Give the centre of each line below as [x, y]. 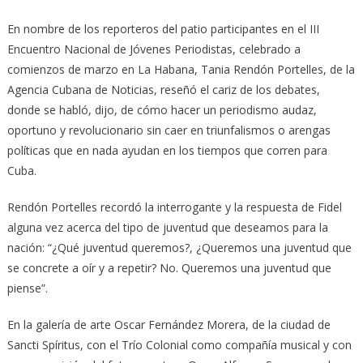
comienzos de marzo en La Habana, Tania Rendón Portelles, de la [181, 70]
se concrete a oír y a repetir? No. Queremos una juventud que [169, 268]
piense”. [27, 288]
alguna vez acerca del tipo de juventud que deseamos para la [167, 228]
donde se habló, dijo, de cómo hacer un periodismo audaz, [162, 110]
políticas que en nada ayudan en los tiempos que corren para [167, 151]
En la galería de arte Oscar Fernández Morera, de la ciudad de [169, 325]
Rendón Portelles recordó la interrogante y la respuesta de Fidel [174, 207]
